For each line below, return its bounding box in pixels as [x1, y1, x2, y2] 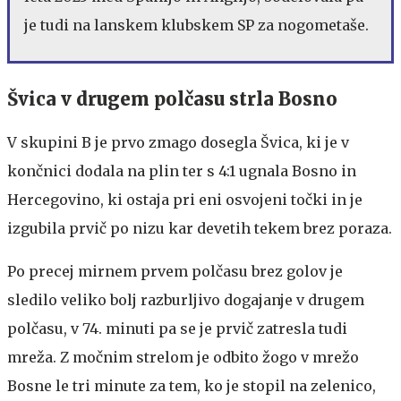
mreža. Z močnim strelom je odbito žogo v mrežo [7, 347, 359, 366]
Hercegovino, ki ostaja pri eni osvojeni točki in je [7, 190, 363, 209]
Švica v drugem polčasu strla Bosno [7, 87, 337, 110]
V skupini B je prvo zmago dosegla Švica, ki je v [7, 132, 349, 151]
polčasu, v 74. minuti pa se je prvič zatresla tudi [7, 319, 347, 337]
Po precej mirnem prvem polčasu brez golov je [7, 261, 343, 280]
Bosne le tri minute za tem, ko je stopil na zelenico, [7, 376, 376, 395]
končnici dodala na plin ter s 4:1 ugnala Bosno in [7, 161, 356, 180]
